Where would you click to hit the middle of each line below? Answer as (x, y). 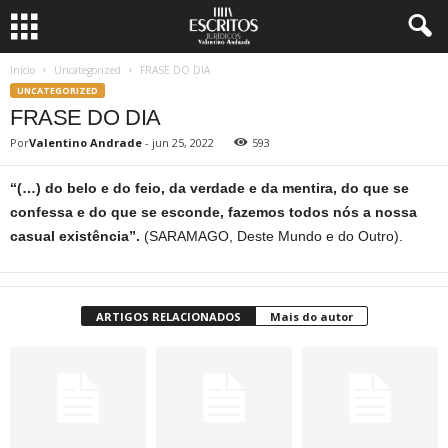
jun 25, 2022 (183, 142)
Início (22, 70)
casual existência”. (77, 236)
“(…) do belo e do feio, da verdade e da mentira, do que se (209, 188)
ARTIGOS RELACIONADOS (168, 316)
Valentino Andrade (85, 142)
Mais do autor (311, 316)
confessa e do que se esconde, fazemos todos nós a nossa (213, 212)
